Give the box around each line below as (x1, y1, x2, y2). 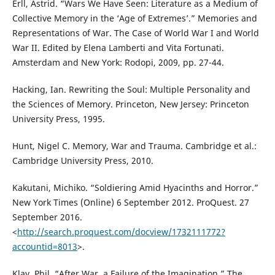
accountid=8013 (12, 241, 77, 253)
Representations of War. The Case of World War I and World (12, 27, 259, 39)
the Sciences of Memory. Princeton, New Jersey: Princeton (12, 98, 249, 110)
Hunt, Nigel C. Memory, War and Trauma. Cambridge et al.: (12, 140, 257, 152)
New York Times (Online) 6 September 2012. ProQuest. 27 (12, 196, 249, 209)
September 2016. (12, 211, 82, 223)
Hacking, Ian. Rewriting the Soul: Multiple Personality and (12, 83, 250, 96)
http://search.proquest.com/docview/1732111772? (17, 226, 225, 238)
